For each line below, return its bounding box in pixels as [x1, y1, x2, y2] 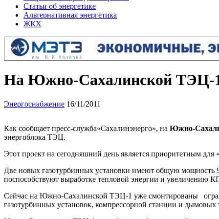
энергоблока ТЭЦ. [4, 132, 66, 141]
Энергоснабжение [4, 99, 65, 108]
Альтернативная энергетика [23, 11, 117, 19]
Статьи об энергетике [23, 2, 96, 10]
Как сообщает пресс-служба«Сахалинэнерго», [4, 124, 158, 132]
